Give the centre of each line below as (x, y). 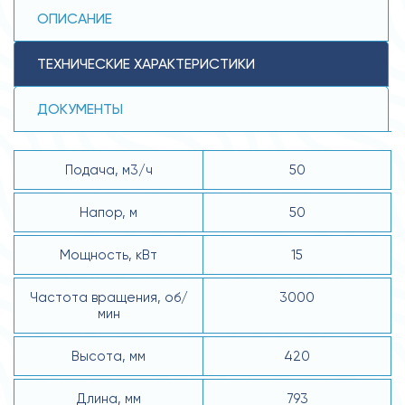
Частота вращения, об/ (108, 297)
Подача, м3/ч (108, 170)
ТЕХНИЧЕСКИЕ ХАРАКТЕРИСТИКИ (146, 63)
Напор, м (108, 212)
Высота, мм (108, 356)
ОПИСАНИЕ (75, 18)
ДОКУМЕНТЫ (80, 108)
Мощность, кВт (108, 254)
